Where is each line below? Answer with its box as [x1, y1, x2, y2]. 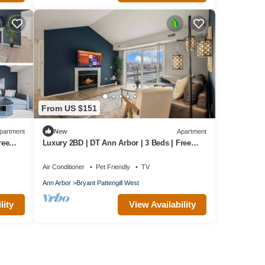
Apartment [177, 127, 206, 135]
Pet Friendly [95, 163, 130, 171]
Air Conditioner [42, 163, 85, 171]
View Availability [128, 199, 196, 210]
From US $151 [41, 103, 97, 113]
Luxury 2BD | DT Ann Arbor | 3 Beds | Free [42, 138, 191, 148]
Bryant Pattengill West [76, 179, 139, 187]
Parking [42, 149, 70, 159]
